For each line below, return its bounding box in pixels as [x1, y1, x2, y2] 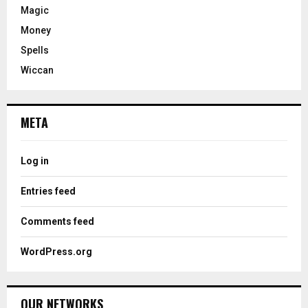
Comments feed [21, 215, 94, 227]
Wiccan [21, 64, 54, 76]
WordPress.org [21, 245, 92, 257]
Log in [21, 155, 49, 166]
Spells [21, 44, 49, 56]
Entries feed [21, 185, 76, 197]
